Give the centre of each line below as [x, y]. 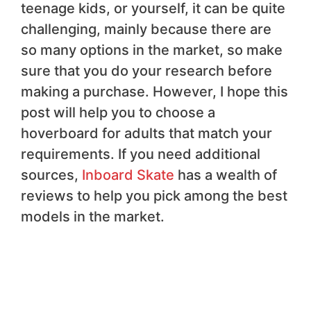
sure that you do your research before [146, 70]
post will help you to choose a [118, 112]
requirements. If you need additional [141, 154]
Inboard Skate [128, 175]
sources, [51, 175]
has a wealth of [226, 175]
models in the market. [93, 216]
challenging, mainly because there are [146, 29]
